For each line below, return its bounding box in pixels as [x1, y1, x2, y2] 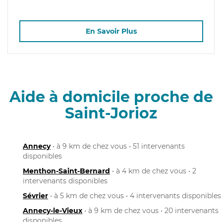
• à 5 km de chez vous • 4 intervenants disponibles [48, 191, 221, 200]
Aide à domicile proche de [9, 87, 213, 106]
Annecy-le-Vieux [23, 206, 82, 215]
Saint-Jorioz [65, 104, 157, 122]
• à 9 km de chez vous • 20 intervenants [82, 206, 219, 215]
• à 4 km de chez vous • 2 [110, 166, 196, 175]
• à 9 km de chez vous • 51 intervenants [51, 141, 185, 151]
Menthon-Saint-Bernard [23, 166, 110, 175]
